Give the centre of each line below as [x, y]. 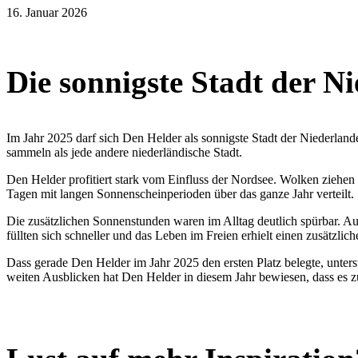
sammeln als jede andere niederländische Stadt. [124, 153]
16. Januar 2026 [47, 12]
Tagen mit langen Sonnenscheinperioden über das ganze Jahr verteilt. [180, 194]
